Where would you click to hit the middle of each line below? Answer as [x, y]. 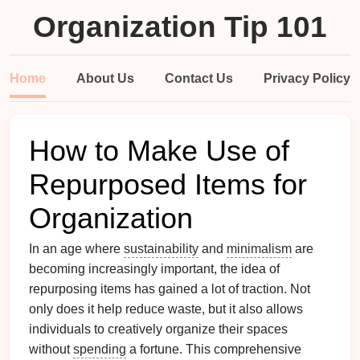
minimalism [259, 249]
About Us [105, 78]
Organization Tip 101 [180, 27]
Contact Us [199, 78]
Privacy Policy [307, 78]
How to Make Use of [159, 151]
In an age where [76, 249]
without [51, 349]
